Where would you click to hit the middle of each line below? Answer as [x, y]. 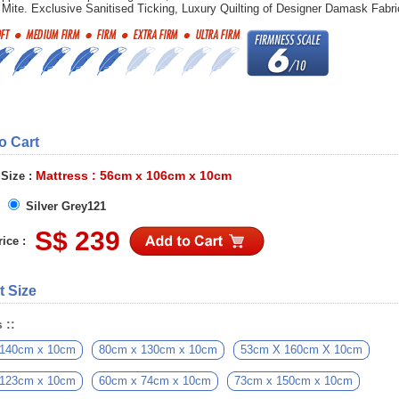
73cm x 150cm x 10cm [293, 381]
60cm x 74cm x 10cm [155, 381]
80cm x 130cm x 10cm [158, 350]
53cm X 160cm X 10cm [301, 350]
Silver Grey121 [64, 206]
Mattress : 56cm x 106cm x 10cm [134, 175]
